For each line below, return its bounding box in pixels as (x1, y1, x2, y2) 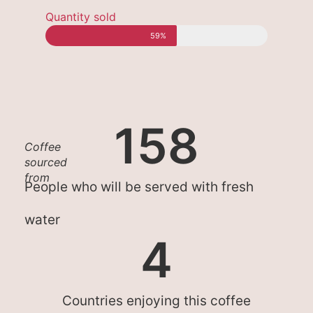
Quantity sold (45, 10, 116, 24)
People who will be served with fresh (24, 179, 254, 196)
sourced (24, 155, 67, 170)
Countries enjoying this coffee (62, 293, 251, 310)
